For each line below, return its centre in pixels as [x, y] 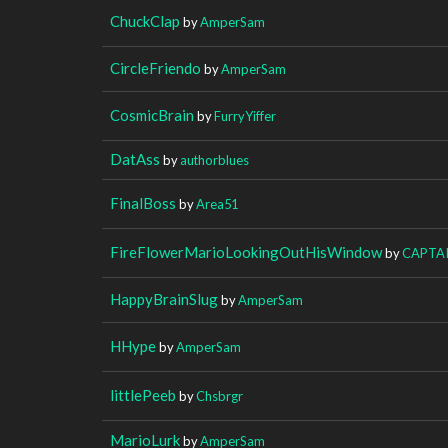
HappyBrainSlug [164, 298]
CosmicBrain [152, 114]
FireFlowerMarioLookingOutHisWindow [246, 251]
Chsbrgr [219, 395]
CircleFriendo [155, 67]
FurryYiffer [245, 115]
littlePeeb [143, 394]
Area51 [217, 203]
